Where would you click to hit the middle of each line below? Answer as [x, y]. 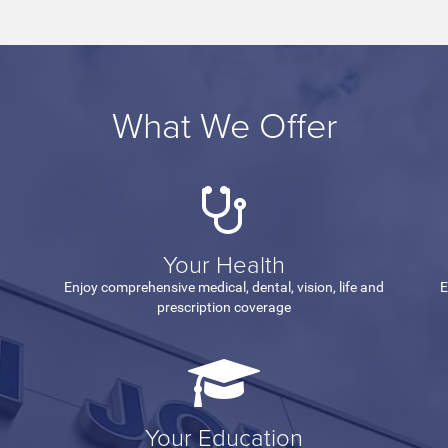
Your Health [224, 263]
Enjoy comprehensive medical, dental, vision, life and [224, 286]
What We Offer [224, 123]
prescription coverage [224, 306]
